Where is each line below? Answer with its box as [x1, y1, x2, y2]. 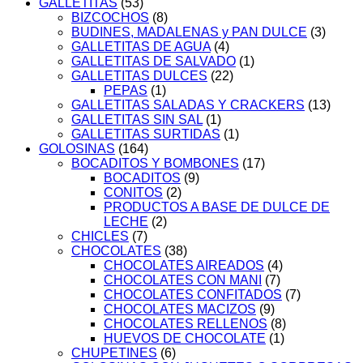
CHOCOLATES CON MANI [104, 273, 262, 288]
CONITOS [104, 186, 163, 200]
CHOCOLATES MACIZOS [104, 302, 256, 317]
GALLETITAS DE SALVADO [71, 54, 236, 69]
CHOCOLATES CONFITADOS [104, 288, 282, 302]
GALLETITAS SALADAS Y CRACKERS [71, 98, 305, 113]
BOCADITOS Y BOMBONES [71, 156, 239, 171]
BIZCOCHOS [71, 11, 149, 25]
